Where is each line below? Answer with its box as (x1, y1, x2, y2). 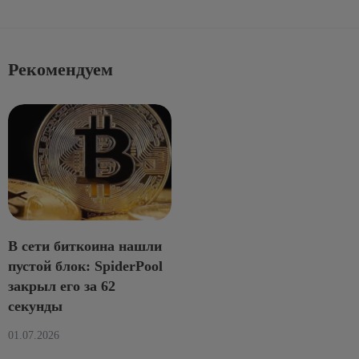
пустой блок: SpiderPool (8, 258, 163, 275)
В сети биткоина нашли (8, 238, 162, 255)
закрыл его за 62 (8, 278, 115, 295)
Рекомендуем (8, 58, 113, 79)
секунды (8, 298, 63, 315)
